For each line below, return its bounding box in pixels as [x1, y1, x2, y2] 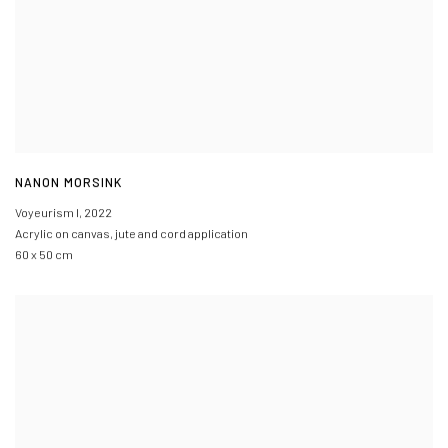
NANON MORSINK [15, 176, 123, 191]
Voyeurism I [15, 205, 79, 220]
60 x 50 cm [15, 247, 73, 262]
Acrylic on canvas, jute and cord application [15, 226, 248, 241]
